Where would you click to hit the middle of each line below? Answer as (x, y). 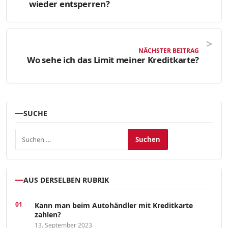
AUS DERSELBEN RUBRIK (66, 180)
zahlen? (48, 215)
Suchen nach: (38, 135)
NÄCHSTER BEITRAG (169, 50)
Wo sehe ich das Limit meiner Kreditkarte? (113, 60)
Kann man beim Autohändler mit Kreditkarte (114, 206)
